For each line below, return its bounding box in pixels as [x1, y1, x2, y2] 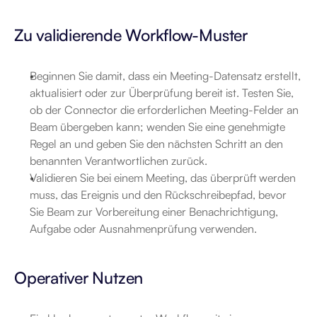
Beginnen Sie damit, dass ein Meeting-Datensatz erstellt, [30, 69, 301, 83]
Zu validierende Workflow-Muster [14, 25, 248, 45]
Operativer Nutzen [14, 267, 144, 288]
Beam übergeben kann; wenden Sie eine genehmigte [30, 120, 285, 134]
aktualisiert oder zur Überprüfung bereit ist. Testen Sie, [30, 86, 294, 100]
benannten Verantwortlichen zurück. [30, 154, 207, 168]
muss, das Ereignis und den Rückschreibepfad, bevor [30, 188, 287, 202]
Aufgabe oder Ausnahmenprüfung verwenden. [30, 221, 257, 236]
